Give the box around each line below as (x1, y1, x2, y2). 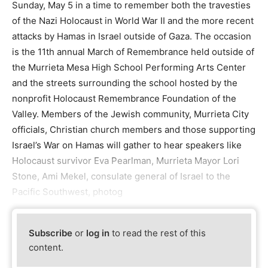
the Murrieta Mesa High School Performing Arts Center (12, 62, 246, 74)
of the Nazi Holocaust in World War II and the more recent (12, 15, 254, 27)
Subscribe (29, 227, 73, 239)
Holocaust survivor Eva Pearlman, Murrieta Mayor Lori (12, 155, 239, 167)
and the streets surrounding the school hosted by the (12, 77, 237, 89)
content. (29, 241, 64, 253)
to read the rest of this (109, 227, 206, 239)
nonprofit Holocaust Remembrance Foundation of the (12, 93, 236, 105)
